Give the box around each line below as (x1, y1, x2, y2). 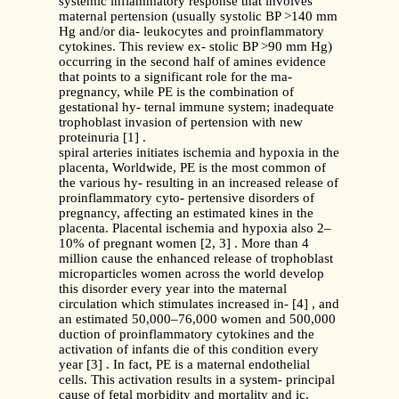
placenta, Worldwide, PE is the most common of (59, 160, 326, 175)
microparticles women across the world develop (59, 266, 324, 281)
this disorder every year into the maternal (59, 281, 287, 297)
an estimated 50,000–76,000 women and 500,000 (59, 312, 336, 327)
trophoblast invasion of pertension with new (59, 115, 303, 130)
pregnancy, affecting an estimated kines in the (59, 206, 313, 221)
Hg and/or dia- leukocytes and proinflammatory (59, 24, 324, 39)
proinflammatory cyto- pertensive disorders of (59, 191, 314, 206)
